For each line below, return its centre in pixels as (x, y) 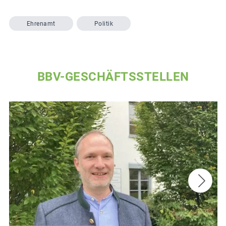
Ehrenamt (41, 23)
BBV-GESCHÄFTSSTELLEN (113, 77)
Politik (103, 23)
